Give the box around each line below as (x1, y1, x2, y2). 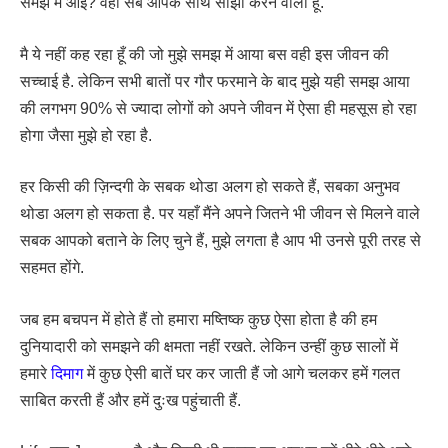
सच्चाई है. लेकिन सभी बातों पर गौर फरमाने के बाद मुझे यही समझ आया (20, 72, 410, 90)
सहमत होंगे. (20, 259, 84, 277)
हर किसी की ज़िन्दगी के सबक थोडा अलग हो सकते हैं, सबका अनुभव (20, 178, 400, 196)
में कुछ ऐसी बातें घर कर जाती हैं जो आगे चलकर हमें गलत (83, 364, 400, 382)
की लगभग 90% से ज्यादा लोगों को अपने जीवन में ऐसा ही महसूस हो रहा (20, 99, 417, 117)
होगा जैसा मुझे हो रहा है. (20, 126, 152, 144)
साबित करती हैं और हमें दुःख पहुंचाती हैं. (20, 391, 241, 409)
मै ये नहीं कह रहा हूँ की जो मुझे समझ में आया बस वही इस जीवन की (20, 45, 389, 63)
